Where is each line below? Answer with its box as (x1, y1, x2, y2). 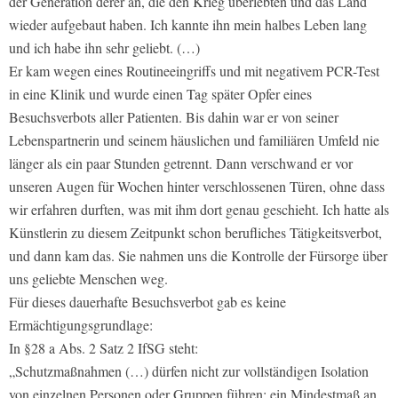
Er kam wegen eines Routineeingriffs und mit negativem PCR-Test (9, 61, 379, 81)
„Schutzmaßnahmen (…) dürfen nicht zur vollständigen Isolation (9, 362, 369, 381)
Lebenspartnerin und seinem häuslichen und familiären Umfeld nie (9, 131, 379, 150)
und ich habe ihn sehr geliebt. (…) (9, 38, 200, 58)
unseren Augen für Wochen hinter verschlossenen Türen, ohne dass (9, 177, 385, 196)
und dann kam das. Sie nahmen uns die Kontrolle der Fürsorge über (9, 246, 387, 266)
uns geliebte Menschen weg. (9, 269, 168, 289)
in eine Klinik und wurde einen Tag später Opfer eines (9, 84, 312, 104)
